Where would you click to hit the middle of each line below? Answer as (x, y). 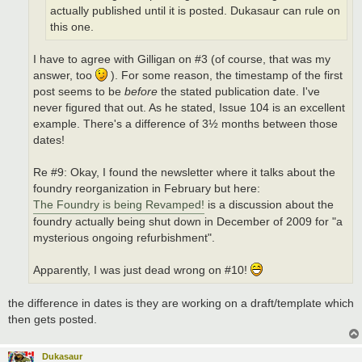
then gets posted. (53, 319)
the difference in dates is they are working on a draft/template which (181, 303)
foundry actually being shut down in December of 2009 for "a (188, 222)
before (141, 92)
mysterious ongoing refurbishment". (124, 238)
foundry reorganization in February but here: (147, 189)
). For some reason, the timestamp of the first (225, 76)
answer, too (64, 76)
